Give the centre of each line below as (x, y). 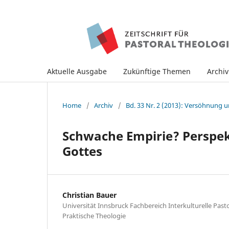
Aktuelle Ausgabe (77, 71)
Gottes (82, 151)
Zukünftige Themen (157, 71)
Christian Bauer (89, 195)
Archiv (104, 105)
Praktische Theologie (94, 215)
